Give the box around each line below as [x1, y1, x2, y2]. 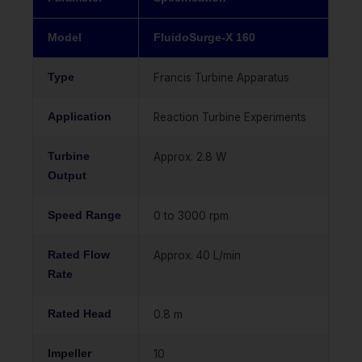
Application [48, 111, 112, 124]
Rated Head [48, 308, 112, 321]
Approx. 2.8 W [154, 150, 226, 164]
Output [48, 170, 86, 183]
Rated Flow [48, 249, 110, 262]
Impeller [48, 347, 91, 360]
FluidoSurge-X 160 [154, 32, 255, 44]
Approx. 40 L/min [154, 249, 241, 263]
